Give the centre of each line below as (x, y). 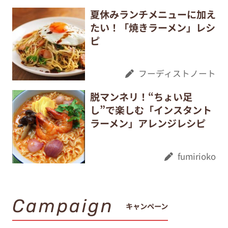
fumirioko (197, 156)
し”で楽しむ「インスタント (151, 110)
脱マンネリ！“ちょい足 (141, 97)
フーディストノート (177, 74)
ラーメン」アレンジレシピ (148, 123)
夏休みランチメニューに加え (153, 14)
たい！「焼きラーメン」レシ (152, 27)
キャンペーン (147, 206)
